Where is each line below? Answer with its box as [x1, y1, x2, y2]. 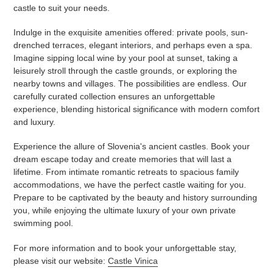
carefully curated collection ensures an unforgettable [13, 91, 215, 101]
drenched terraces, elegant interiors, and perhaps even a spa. [13, 40, 252, 50]
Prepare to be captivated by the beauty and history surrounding [13, 193, 257, 203]
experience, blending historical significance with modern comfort [13, 104, 260, 114]
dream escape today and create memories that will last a [13, 154, 232, 165]
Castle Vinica [108, 255, 158, 266]
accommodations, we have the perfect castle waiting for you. [13, 180, 246, 190]
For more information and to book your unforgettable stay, [13, 243, 236, 253]
